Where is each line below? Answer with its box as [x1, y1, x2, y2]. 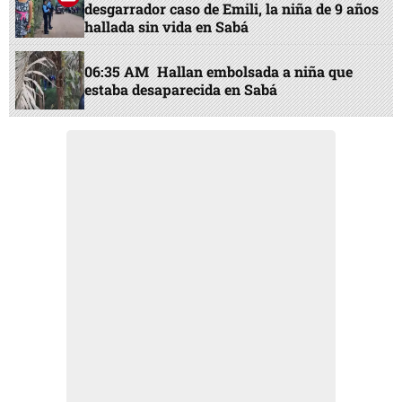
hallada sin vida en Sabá [84, 16, 249, 36]
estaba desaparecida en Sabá [84, 79, 278, 99]
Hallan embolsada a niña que [157, 61, 354, 81]
